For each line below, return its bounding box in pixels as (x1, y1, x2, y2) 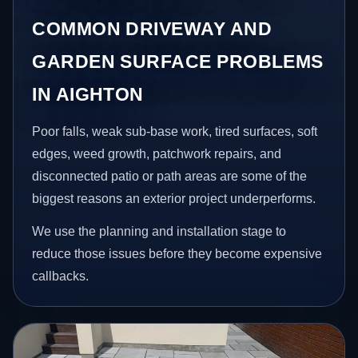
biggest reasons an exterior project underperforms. (32, 191, 316, 205)
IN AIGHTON (32, 83, 144, 105)
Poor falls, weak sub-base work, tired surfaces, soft (32, 124, 318, 138)
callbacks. (32, 269, 89, 284)
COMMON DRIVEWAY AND (32, 18, 272, 39)
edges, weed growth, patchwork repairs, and (32, 146, 282, 161)
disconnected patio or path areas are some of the (32, 169, 308, 183)
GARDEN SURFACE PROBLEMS (32, 50, 324, 72)
